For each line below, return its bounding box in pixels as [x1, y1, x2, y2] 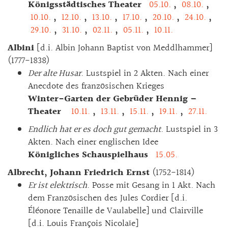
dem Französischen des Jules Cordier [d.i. [28, 190, 187, 206]
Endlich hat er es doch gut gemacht [28, 122, 161, 137]
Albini [8, 40, 34, 55]
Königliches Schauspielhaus [28, 147, 153, 162]
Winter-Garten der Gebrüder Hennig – [28, 91, 197, 106]
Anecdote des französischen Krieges [28, 78, 164, 94]
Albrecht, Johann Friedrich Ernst [8, 165, 150, 180]
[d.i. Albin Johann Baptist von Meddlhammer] [34, 40, 212, 55]
